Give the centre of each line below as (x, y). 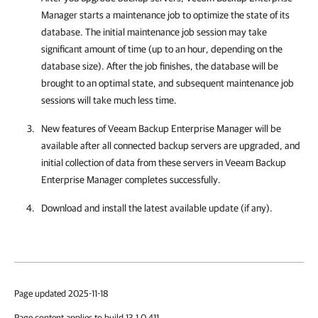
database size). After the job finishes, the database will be (160, 66)
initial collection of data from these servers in (133, 163)
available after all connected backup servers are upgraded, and (171, 146)
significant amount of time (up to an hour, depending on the (162, 49)
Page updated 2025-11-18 (61, 294)
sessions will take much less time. (109, 100)
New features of (75, 128)
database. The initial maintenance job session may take (154, 32)
